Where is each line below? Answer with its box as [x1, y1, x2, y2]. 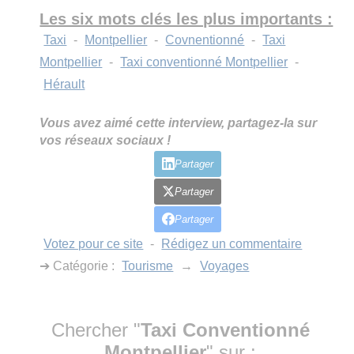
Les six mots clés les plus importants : [40, 9, 333, 28]
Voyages [200, 258, 250, 273]
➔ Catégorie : [40, 258, 119, 273]
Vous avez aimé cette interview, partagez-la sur [40, 115, 318, 130]
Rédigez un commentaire [161, 236, 303, 250]
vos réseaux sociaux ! [40, 133, 171, 147]
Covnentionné [165, 32, 245, 47]
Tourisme [122, 258, 174, 273]
